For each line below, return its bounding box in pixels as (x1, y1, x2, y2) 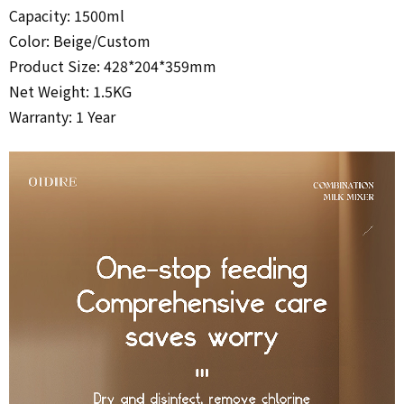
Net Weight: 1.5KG (9, 79, 132, 102)
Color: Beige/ (9, 29, 97, 51)
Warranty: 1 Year (9, 105, 115, 127)
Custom (97, 29, 151, 51)
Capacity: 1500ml (9, 4, 124, 26)
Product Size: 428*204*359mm (9, 54, 220, 77)
